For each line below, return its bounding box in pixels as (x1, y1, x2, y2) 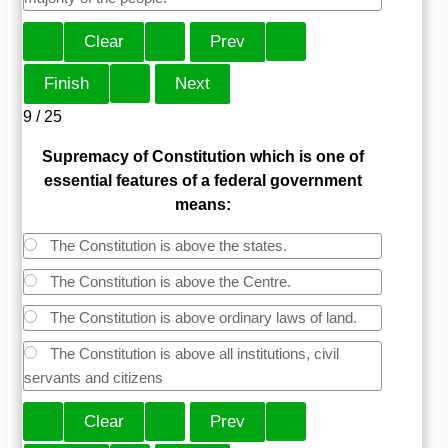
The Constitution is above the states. (46, 236, 288, 254)
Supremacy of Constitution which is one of (41, 147, 364, 165)
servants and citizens (24, 368, 164, 386)
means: (174, 195, 231, 213)
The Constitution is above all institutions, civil (46, 344, 340, 362)
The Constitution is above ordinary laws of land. (46, 308, 358, 326)
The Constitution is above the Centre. (46, 272, 292, 290)
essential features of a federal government (43, 171, 362, 189)
